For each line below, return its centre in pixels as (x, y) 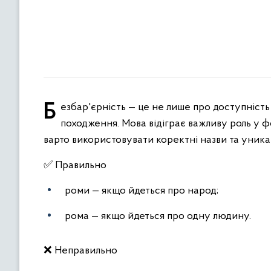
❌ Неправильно (80, 251)
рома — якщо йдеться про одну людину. (158, 216)
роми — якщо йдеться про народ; (142, 191)
